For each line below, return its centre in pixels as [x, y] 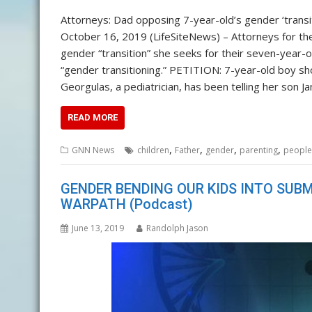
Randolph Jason [177, 228]
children [153, 150]
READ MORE [93, 118]
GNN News [93, 150]
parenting [259, 150]
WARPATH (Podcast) [127, 204]
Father [187, 150]
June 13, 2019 [98, 228]
